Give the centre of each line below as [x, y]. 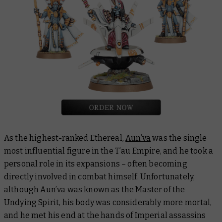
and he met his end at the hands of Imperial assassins [105, 215]
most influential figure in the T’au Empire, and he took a [109, 151]
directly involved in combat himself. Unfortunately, [100, 176]
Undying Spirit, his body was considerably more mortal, [108, 202]
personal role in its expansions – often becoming [96, 164]
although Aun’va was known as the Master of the [95, 189]
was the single [179, 138]
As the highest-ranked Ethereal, [65, 138]
